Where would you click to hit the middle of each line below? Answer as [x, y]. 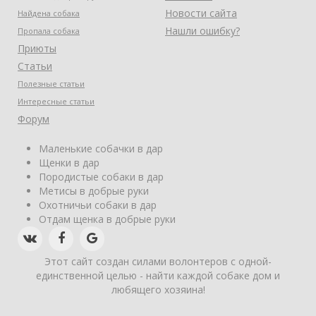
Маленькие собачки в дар [101, 148]
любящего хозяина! [158, 289]
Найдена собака [49, 13]
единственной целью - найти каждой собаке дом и [158, 275]
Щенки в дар [69, 162]
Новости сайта [201, 13]
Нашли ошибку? [202, 30]
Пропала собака [49, 30]
